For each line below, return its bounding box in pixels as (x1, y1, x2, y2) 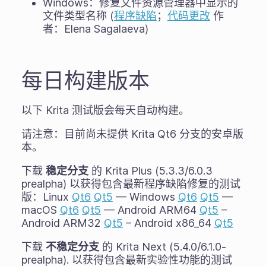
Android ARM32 (21, 217, 104, 230)
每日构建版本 (21, 67, 150, 94)
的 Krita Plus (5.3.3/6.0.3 (88, 164, 213, 178)
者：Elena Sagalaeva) (42, 23, 148, 36)
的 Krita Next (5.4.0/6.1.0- (99, 240, 226, 254)
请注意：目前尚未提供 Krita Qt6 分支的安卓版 (21, 128, 243, 141)
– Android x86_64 (122, 217, 214, 230)
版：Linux (21, 191, 72, 204)
